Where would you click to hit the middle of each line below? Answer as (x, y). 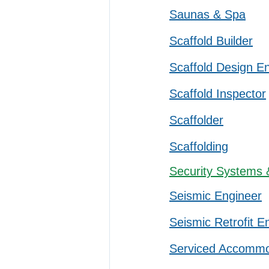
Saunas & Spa (207, 14)
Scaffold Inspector (218, 94)
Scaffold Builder (211, 41)
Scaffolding (199, 147)
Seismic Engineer (216, 196)
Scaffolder (196, 120)
